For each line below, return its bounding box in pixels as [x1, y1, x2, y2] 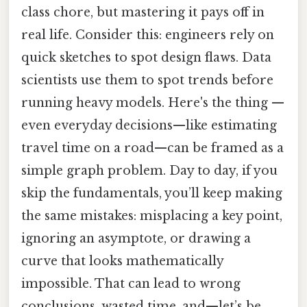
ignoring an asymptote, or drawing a [21, 231, 251, 247]
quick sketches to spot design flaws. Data [21, 50, 271, 66]
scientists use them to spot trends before [21, 73, 273, 88]
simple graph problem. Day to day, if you [21, 163, 278, 179]
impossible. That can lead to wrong [21, 276, 241, 292]
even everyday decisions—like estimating [21, 118, 277, 134]
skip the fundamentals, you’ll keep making [21, 186, 282, 201]
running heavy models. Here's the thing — [21, 95, 284, 111]
